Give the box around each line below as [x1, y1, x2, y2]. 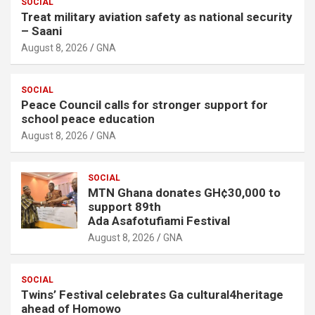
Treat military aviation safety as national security [21, 9, 292, 24]
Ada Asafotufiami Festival [88, 213, 233, 228]
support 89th [88, 199, 161, 214]
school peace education [21, 111, 160, 126]
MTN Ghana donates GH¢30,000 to [88, 185, 281, 200]
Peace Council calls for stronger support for [21, 97, 268, 112]
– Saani [21, 23, 67, 38]
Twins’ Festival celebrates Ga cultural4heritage [21, 287, 283, 302]
